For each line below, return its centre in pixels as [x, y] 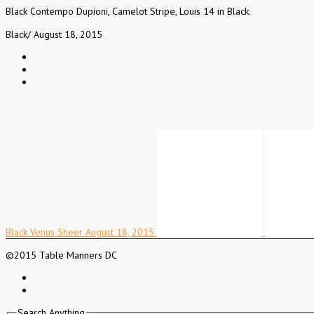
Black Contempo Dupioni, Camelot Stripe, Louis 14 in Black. [128, 12]
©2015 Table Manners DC [61, 255]
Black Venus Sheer [44, 232]
